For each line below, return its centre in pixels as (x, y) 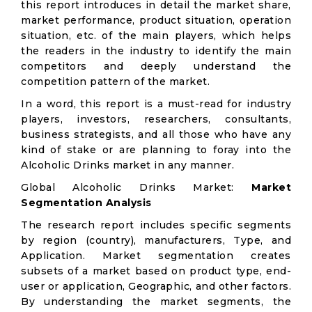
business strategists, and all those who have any (156, 134)
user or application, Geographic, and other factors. (156, 286)
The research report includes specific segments (156, 225)
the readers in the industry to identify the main (156, 51)
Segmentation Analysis (86, 203)
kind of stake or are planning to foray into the (156, 150)
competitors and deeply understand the (156, 66)
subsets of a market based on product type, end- (156, 271)
